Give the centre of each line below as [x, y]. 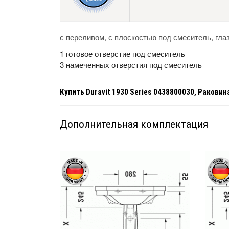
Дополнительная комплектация [134, 124]
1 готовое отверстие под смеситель [123, 53]
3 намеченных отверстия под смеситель [131, 64]
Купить [73, 92]
